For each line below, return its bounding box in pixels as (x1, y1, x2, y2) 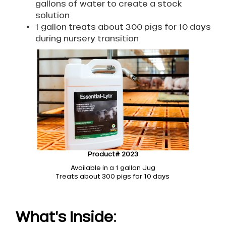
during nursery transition (35, 34, 139, 43)
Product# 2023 (88, 151, 138, 158)
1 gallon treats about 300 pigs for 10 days (35, 22, 211, 32)
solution (35, 11, 70, 20)
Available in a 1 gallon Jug (71, 164, 155, 172)
